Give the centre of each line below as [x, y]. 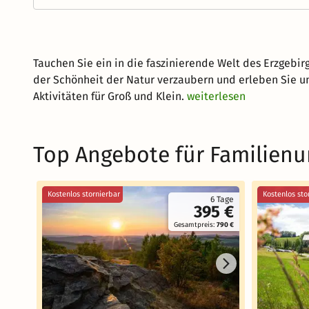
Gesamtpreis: [195, 225]
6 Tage [222, 199]
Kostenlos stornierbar [84, 194]
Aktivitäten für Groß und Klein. [109, 96]
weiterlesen [216, 96]
